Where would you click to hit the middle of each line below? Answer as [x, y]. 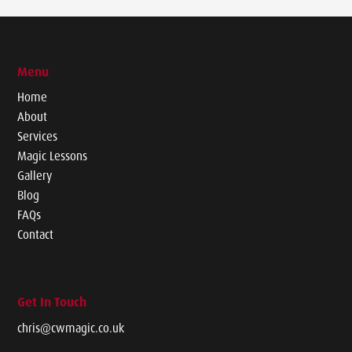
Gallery [35, 175]
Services [38, 136]
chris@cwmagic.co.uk [71, 328]
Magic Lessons [53, 156]
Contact [36, 234]
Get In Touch [52, 301]
